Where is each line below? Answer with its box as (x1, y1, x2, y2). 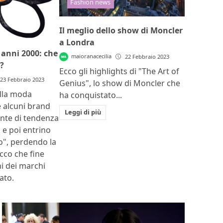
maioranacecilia (71, 52, 112, 60)
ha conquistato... (59, 89, 122, 101)
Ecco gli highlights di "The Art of (59, 65, 180, 77)
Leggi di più (64, 108, 101, 117)
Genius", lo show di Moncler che (59, 77, 181, 89)
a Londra (59, 36, 95, 48)
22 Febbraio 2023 (125, 52, 170, 60)
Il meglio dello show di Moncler (59, 24, 183, 36)
